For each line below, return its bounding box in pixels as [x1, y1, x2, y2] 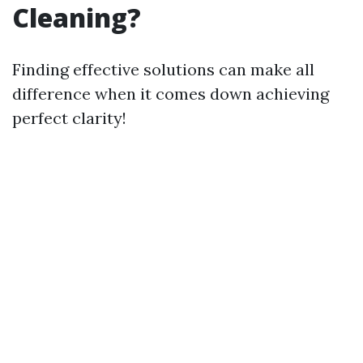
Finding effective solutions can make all [12, 58, 314, 79]
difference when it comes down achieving [12, 83, 329, 104]
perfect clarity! [12, 107, 126, 128]
